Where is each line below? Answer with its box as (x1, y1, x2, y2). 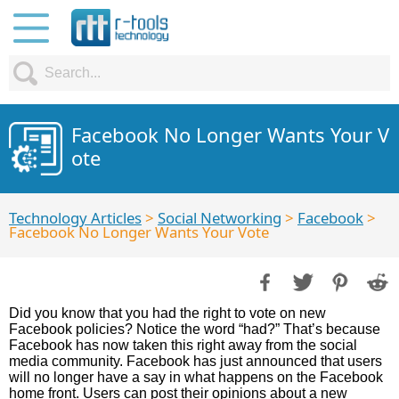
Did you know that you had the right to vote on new (9, 305, 326, 321)
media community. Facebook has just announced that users (9, 354, 382, 369)
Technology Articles (9, 208, 142, 228)
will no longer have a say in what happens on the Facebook (9, 370, 383, 385)
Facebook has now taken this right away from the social (9, 338, 357, 353)
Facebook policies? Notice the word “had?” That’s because (9, 322, 380, 337)
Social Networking (158, 208, 281, 228)
